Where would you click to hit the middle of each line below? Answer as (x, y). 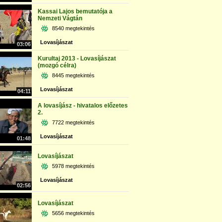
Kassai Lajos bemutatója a (75, 11)
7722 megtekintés (73, 122)
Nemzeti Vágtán (60, 18)
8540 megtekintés (73, 28)
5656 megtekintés (73, 213)
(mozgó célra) (57, 65)
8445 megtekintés (73, 75)
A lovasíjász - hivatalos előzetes (83, 106)
